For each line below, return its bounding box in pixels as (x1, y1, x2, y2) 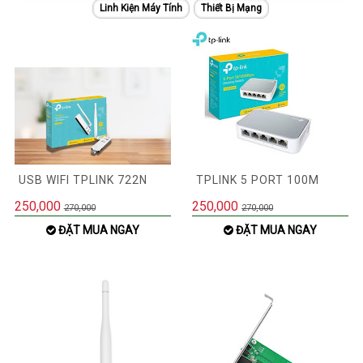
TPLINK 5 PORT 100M (196, 173, 320, 187)
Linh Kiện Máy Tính (100, 2, 182, 15)
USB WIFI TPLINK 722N (18, 173, 147, 187)
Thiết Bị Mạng (201, 2, 262, 15)
